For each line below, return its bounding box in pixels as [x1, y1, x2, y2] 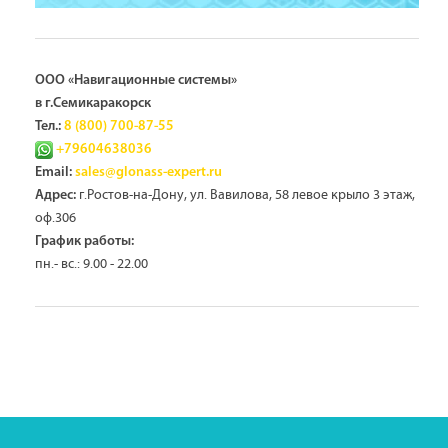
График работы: [35, 234, 134, 250]
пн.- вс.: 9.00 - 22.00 [35, 256, 148, 273]
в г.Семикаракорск [35, 96, 151, 112]
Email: [35, 165, 72, 181]
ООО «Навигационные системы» [35, 73, 237, 89]
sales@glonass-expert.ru [75, 165, 222, 181]
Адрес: [35, 188, 76, 204]
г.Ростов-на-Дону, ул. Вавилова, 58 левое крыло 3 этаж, [76, 187, 415, 204]
